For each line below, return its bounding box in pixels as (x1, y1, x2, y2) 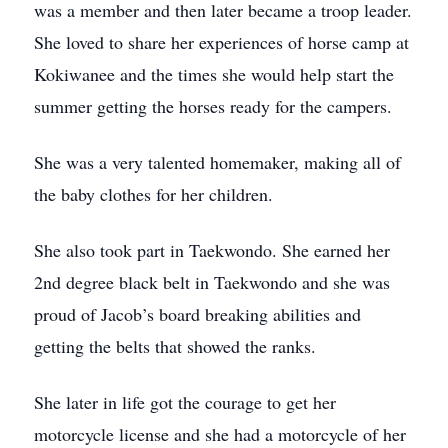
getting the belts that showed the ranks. (34, 334, 316, 358)
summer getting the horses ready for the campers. (34, 94, 392, 118)
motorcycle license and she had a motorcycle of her (34, 422, 406, 446)
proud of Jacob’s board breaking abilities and (34, 302, 361, 326)
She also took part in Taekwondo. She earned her (34, 238, 390, 262)
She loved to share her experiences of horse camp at (34, 30, 409, 54)
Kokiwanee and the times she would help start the (34, 62, 394, 86)
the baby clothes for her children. (34, 182, 273, 206)
